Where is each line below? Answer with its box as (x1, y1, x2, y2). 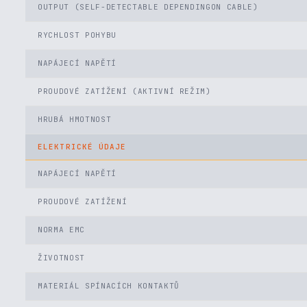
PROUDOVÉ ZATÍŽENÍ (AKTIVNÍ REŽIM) (38, 86, 211, 96)
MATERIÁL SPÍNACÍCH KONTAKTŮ (38, 281, 180, 291)
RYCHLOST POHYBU (38, 30, 116, 40)
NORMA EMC (38, 225, 85, 234)
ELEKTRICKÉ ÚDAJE (38, 142, 127, 151)
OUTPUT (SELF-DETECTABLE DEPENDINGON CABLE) (38, 2, 258, 12)
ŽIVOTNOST (38, 253, 85, 262)
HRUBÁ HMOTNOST (38, 114, 112, 124)
